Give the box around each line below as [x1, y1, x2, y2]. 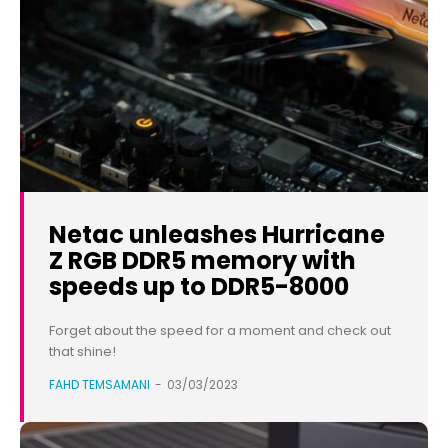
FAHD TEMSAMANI [49, 376, 150, 394]
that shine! [49, 342, 116, 362]
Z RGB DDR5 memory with [49, 244, 356, 278]
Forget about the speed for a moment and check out [49, 321, 391, 341]
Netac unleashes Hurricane [49, 218, 385, 252]
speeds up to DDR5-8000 [49, 270, 349, 304]
